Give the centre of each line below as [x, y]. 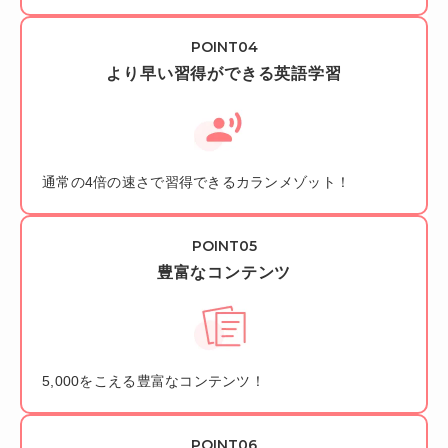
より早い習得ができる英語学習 [224, 73]
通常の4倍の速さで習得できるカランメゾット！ [196, 182]
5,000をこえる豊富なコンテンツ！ [154, 381]
